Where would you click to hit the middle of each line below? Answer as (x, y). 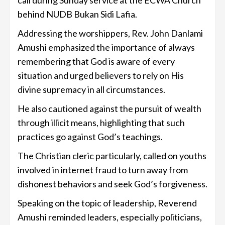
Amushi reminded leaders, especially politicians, (110, 217)
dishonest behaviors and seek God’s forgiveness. (113, 184)
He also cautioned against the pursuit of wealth (109, 109)
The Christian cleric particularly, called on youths (112, 156)
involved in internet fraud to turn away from (103, 170)
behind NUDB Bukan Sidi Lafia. (77, 14)
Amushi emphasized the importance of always (106, 47)
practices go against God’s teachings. (90, 137)
